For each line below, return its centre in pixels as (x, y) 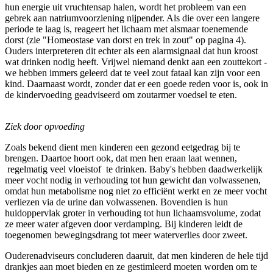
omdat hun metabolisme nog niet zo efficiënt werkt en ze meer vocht (136, 191)
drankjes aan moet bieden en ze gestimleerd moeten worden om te (131, 266)
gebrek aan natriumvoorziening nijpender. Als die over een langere (132, 18)
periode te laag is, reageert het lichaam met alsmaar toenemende (126, 29)
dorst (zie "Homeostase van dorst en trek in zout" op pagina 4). (126, 40)
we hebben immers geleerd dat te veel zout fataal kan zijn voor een (133, 73)
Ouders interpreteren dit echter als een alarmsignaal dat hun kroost (131, 51)
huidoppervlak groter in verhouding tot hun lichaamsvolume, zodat (133, 213)
